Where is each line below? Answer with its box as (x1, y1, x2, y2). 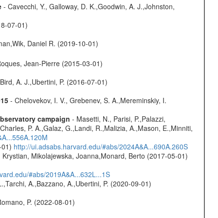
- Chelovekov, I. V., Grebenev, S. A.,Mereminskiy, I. (8, 95, 166, 105)
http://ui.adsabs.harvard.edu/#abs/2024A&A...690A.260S (13, 141, 188, 151)
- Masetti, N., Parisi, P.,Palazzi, (70, 113, 165, 124)
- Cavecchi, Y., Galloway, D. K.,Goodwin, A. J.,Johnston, (1, 1, 175, 11)
